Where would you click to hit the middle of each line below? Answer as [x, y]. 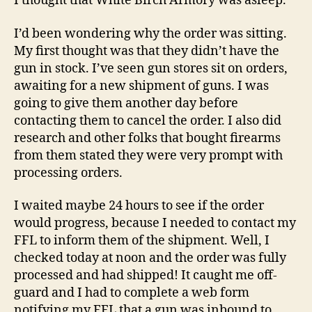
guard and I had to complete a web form [132, 293]
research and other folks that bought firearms [147, 138]
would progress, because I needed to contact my [155, 224]
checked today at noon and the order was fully [150, 258]
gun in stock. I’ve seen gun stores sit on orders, [151, 68]
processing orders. [68, 173]
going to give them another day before [126, 103]
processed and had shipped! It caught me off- [146, 276]
